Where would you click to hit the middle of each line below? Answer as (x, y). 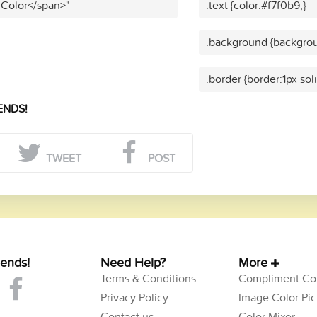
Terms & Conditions (148, 278)
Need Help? (133, 263)
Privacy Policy (134, 298)
